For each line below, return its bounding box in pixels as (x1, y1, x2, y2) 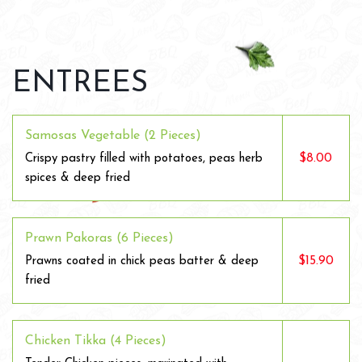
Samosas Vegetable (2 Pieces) (25, 129, 201, 142)
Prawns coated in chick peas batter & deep (25, 255, 259, 267)
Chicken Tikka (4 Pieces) (25, 335, 166, 347)
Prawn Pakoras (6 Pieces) (25, 232, 174, 245)
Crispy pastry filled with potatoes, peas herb (25, 153, 263, 165)
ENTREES (12, 69, 148, 99)
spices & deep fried (25, 172, 130, 184)
